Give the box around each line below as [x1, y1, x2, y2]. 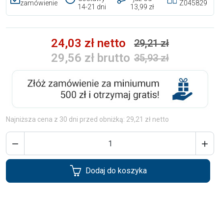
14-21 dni [77, 3, 106, 11]
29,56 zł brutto [51, 51, 130, 65]
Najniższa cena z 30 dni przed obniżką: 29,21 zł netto [6, 115, 169, 124]
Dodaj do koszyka [85, 166, 147, 176]
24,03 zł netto [51, 36, 126, 51]
